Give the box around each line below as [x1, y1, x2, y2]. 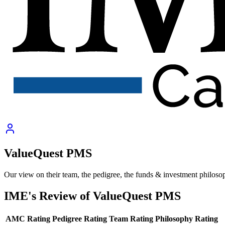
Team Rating [109, 214, 153, 223]
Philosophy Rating [155, 214, 218, 223]
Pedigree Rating [52, 214, 107, 223]
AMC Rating [6, 214, 50, 223]
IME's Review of [4, 189, 93, 202]
